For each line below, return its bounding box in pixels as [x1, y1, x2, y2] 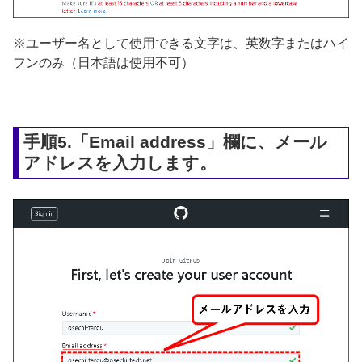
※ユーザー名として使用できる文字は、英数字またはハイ [13, 36, 349, 51]
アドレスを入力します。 [23, 154, 217, 173]
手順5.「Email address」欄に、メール [23, 133, 328, 152]
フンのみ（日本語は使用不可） [13, 56, 194, 70]
